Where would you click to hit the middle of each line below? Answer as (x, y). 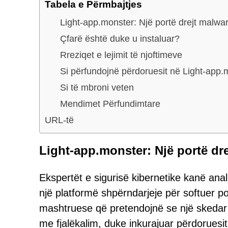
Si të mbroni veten (97, 87)
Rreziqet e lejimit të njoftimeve (121, 55)
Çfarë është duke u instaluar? (120, 38)
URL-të (59, 120)
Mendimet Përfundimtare (110, 104)
